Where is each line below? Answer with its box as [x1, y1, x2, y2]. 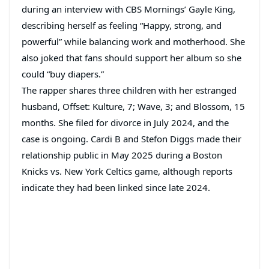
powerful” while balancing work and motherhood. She [22, 35, 245, 48]
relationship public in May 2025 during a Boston [22, 149, 222, 162]
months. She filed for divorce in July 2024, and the [22, 116, 229, 129]
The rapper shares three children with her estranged [22, 84, 237, 97]
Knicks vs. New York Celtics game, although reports [22, 165, 232, 178]
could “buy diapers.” [22, 68, 104, 80]
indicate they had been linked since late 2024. [22, 181, 210, 194]
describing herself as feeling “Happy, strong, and [22, 19, 222, 32]
